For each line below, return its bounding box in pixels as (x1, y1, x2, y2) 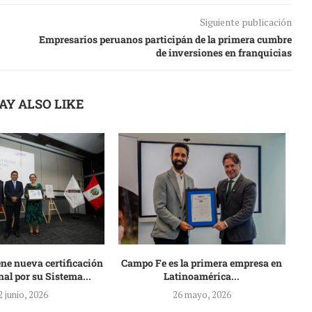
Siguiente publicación (199, 15, 292, 29)
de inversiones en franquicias (155, 45, 292, 59)
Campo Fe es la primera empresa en (121, 256, 283, 270)
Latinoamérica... (164, 269, 240, 283)
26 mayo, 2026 (172, 288, 231, 301)
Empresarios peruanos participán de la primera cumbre (38, 32, 292, 46)
